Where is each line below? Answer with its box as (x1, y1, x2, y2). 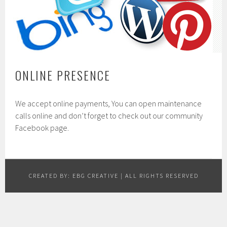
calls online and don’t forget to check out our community (15, 110, 203, 121)
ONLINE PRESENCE (15, 66, 111, 84)
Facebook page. (15, 123, 69, 133)
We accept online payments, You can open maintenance (15, 98, 202, 108)
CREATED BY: (28, 172, 72, 179)
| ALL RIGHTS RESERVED (118, 172, 199, 179)
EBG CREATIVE (72, 172, 119, 179)
